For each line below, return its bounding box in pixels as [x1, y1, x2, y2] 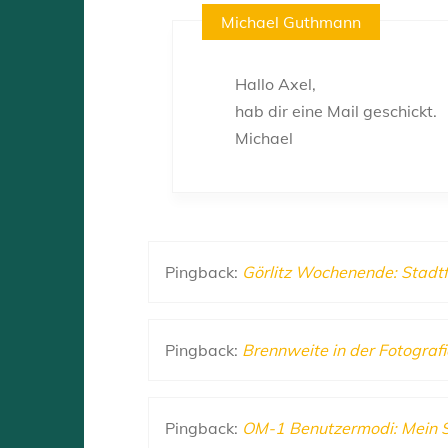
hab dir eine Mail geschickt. [235, 100, 437, 121]
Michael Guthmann [221, 11, 362, 32]
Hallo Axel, [235, 73, 316, 94]
